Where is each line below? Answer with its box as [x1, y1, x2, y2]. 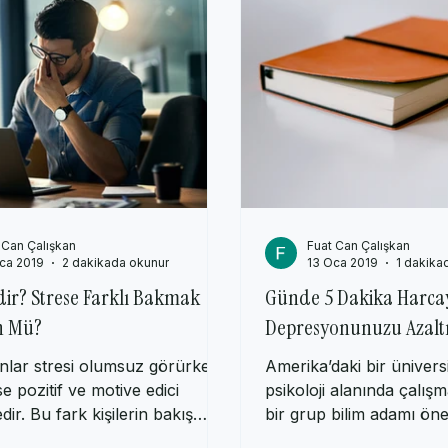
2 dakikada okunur [62, 275, 169, 291]
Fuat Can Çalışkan [307, 258, 410, 274]
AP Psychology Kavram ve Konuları [116, 11, 346, 29]
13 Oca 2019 [307, 275, 378, 291]
